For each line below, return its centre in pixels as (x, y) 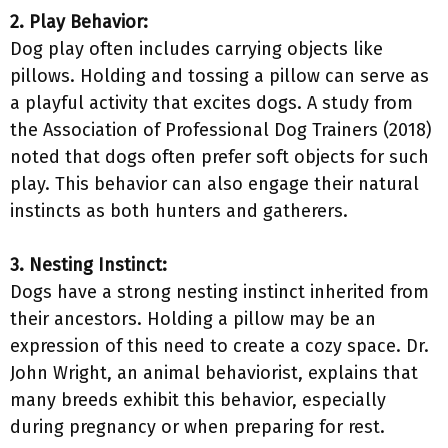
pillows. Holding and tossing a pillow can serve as (219, 76)
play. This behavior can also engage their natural (214, 184)
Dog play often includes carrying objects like (196, 49)
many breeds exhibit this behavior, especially (198, 400)
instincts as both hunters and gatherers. (179, 211)
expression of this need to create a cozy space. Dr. (219, 346)
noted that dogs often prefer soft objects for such (219, 157)
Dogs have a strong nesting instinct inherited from (219, 292)
